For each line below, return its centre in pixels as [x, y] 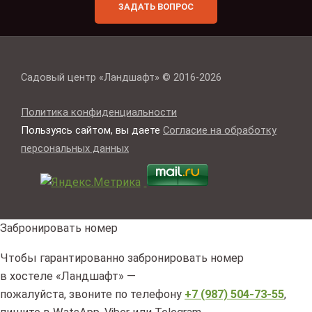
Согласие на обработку [220, 131]
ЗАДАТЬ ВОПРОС [156, 7]
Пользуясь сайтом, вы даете [92, 131]
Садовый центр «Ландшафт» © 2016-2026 [121, 77]
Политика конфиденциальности [99, 112]
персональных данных [75, 149]
